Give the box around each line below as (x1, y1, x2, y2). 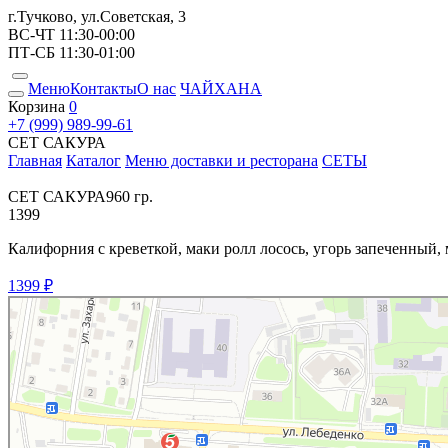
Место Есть (8, 296, 65, 310)
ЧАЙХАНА (180, 80, 262, 97)
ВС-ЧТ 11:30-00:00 (8, 26, 135, 43)
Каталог (66, 152, 121, 169)
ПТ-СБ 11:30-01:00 (8, 44, 135, 61)
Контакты (70, 80, 137, 97)
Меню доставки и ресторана (125, 152, 318, 169)
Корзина (8, 98, 65, 115)
